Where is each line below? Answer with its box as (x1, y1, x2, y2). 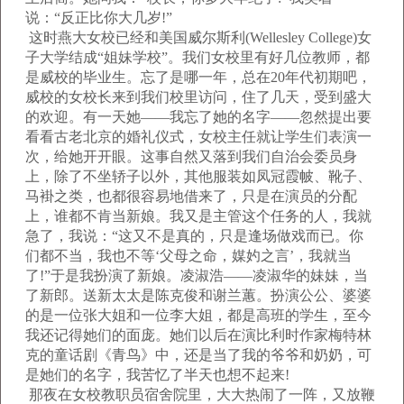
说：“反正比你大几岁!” (25, 10, 172, 25)
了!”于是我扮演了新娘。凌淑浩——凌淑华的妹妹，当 (25, 268, 368, 283)
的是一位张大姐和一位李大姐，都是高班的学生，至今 (25, 308, 372, 323)
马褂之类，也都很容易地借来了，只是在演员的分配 (25, 188, 357, 204)
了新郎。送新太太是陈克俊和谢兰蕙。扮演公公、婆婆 (25, 288, 372, 303)
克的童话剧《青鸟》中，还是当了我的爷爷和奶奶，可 (25, 347, 372, 363)
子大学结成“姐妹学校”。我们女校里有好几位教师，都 (25, 50, 370, 65)
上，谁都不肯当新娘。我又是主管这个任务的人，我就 (25, 208, 372, 224)
